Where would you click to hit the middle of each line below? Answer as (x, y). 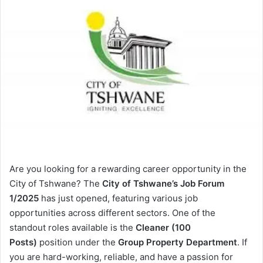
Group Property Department (178, 242)
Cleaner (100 (163, 228)
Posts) (23, 242)
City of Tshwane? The (56, 184)
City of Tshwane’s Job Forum (163, 184)
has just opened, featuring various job (118, 198)
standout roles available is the (73, 228)
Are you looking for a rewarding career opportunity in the (128, 169)
